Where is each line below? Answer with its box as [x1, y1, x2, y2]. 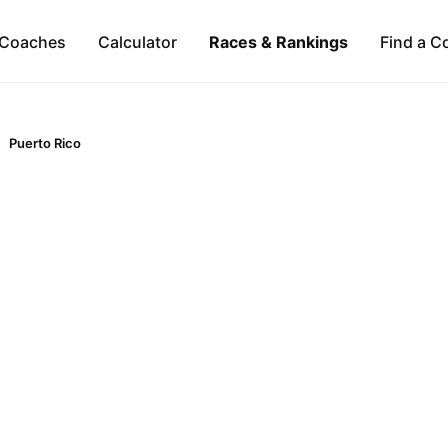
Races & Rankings [208, 31, 348, 52]
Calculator [97, 31, 177, 52]
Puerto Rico [9, 135, 81, 151]
